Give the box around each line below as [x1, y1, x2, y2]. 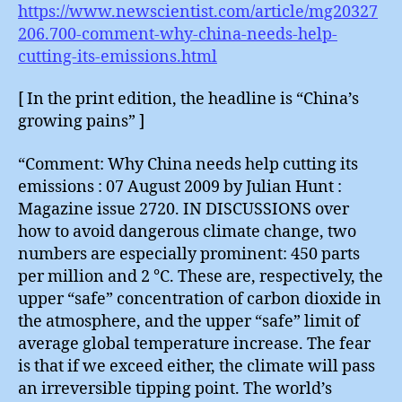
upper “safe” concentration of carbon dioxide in [18, 288, 381, 310]
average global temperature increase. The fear [18, 333, 371, 354]
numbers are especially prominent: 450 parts [18, 243, 360, 265]
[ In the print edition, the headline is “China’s [18, 89, 359, 109]
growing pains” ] [18, 111, 144, 132]
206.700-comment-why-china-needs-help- [18, 23, 337, 45]
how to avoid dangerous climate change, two [18, 221, 356, 242]
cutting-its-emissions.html [18, 46, 217, 67]
